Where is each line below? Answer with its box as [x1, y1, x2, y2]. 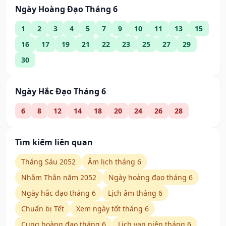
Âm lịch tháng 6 [88, 157, 141, 167]
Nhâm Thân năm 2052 [21, 173, 96, 183]
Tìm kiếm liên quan [15, 137, 93, 148]
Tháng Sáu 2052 [21, 157, 76, 167]
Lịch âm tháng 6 [108, 188, 162, 198]
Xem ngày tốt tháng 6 [76, 204, 149, 214]
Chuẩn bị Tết [21, 204, 64, 214]
